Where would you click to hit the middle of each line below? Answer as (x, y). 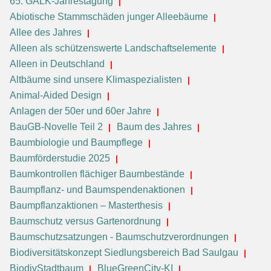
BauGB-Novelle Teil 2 (56, 126)
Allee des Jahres (46, 32)
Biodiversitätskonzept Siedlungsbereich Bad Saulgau (124, 252)
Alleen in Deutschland (57, 64)
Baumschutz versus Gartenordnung (85, 221)
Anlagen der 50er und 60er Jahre (80, 111)
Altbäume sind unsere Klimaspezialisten (96, 79)
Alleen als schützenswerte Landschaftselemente (113, 48)
